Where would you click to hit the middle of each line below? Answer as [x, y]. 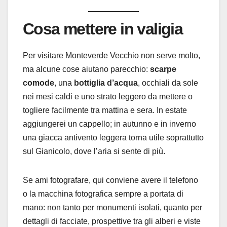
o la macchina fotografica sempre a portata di [103, 194]
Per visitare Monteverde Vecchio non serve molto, [111, 55]
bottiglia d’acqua [106, 83]
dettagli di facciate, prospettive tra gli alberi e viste [112, 221]
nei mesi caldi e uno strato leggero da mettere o [108, 96]
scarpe [163, 69]
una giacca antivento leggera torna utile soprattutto [113, 137]
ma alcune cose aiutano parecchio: [86, 69]
